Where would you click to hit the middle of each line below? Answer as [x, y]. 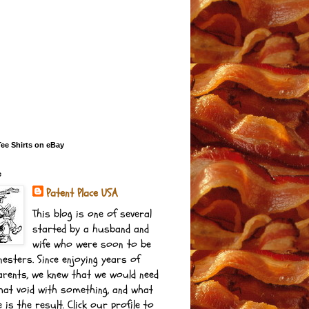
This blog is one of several [92, 214]
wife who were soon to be [92, 245]
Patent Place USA [82, 193]
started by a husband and [91, 229]
